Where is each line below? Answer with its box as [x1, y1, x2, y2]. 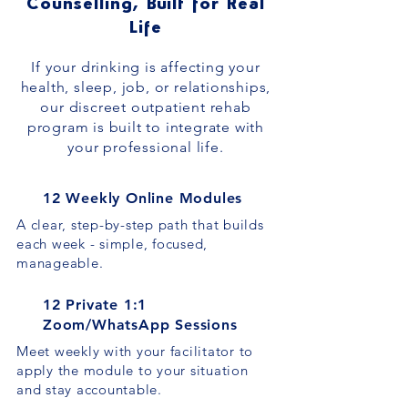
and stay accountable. [16, 381, 162, 398]
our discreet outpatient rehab [40, 98, 251, 116]
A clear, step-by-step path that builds [16, 216, 264, 233]
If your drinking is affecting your [31, 58, 260, 76]
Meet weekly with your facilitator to [16, 342, 253, 360]
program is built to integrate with [26, 118, 265, 136]
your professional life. [67, 138, 224, 156]
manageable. [16, 254, 104, 271]
